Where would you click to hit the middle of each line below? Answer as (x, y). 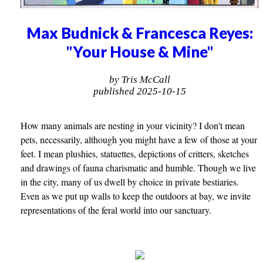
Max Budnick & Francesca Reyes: (139, 33)
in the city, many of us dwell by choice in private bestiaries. (130, 181)
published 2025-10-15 (139, 91)
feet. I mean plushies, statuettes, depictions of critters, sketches (135, 153)
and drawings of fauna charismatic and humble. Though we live (139, 167)
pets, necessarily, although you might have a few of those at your (139, 139)
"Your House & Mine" (139, 52)
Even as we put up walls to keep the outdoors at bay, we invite (136, 195)
